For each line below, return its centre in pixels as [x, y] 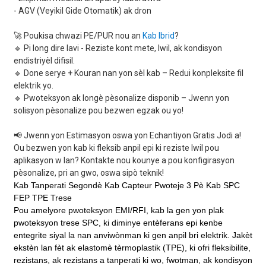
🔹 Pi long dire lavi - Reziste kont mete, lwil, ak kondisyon [118, 48]
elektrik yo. [33, 86]
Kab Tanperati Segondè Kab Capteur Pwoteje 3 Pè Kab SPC [126, 186]
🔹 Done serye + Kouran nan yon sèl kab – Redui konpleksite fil [128, 73]
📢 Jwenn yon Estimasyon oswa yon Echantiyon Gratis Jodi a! [127, 136]
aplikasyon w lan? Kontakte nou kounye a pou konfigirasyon [124, 161]
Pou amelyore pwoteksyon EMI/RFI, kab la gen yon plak [118, 210]
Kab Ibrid [158, 36]
